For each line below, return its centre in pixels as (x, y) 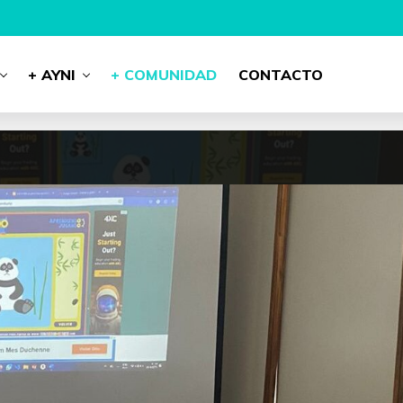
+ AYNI (51, 74)
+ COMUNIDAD (163, 74)
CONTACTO (280, 74)
